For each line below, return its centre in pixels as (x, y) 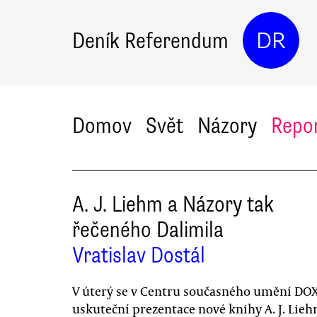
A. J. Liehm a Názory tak (173, 204)
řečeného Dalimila (148, 230)
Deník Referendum (150, 40)
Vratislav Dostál (139, 255)
